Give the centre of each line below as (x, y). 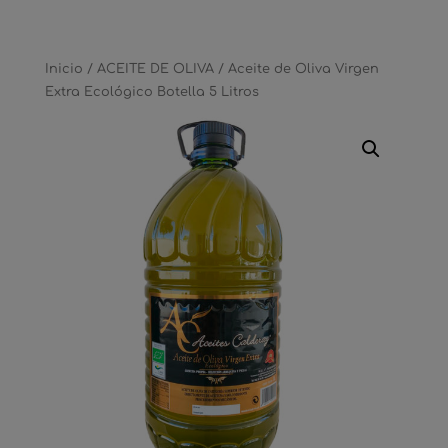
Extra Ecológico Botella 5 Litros (151, 92)
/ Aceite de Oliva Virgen (296, 69)
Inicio (63, 69)
